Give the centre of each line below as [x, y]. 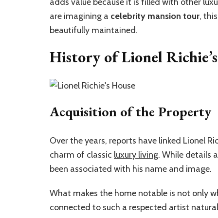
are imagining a [80, 16]
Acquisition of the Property [130, 112]
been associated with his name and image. [131, 169]
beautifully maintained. [94, 30]
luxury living [136, 155]
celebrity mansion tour [155, 16]
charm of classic [82, 155]
